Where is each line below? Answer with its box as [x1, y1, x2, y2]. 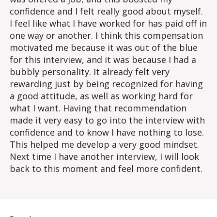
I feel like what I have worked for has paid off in [10, 17, 207, 29]
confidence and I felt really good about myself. [10, 5, 203, 17]
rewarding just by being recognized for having [10, 78, 203, 90]
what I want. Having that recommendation [10, 102, 186, 114]
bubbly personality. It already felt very [10, 66, 170, 77]
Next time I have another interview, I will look [10, 151, 199, 162]
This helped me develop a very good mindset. [10, 139, 199, 150]
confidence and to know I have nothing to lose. [10, 126, 204, 138]
